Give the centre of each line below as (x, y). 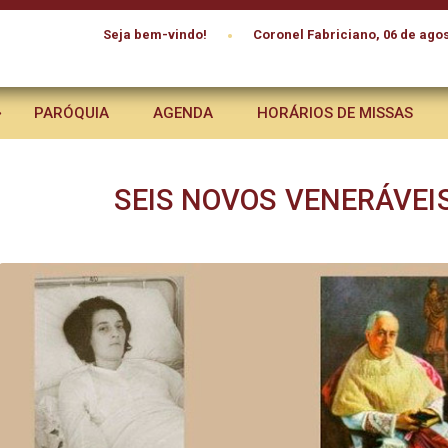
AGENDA (183, 113)
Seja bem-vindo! (155, 34)
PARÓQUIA (71, 113)
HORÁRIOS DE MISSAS (335, 113)
